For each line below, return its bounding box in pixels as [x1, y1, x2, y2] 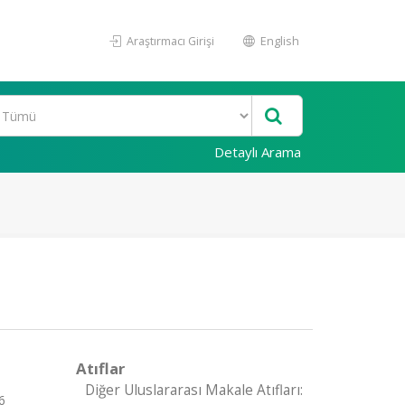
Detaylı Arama [214, 143, 301, 161]
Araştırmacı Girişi [124, 33, 214, 49]
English [258, 33, 299, 49]
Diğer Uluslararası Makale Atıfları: [84, 381, 303, 400]
